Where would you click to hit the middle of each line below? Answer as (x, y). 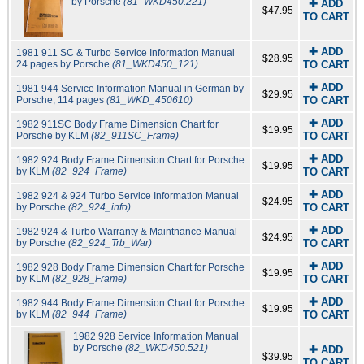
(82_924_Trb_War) (110, 243)
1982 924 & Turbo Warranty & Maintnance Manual (126, 232)
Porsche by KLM (53, 136)
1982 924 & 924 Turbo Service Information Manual (127, 196)
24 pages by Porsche (64, 65)
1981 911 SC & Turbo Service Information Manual (125, 53)
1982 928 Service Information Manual (156, 337)
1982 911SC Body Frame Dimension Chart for (117, 125)
